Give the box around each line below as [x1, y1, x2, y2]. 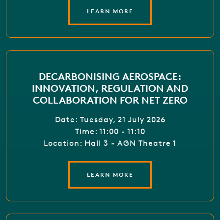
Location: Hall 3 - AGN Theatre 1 [44, 138, 176, 148]
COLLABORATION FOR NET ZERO [32, 93, 188, 106]
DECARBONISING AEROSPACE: [38, 70, 182, 82]
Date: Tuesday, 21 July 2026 [55, 114, 165, 124]
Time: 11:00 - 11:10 [75, 126, 145, 136]
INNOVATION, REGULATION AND [32, 82, 188, 94]
